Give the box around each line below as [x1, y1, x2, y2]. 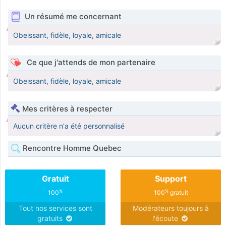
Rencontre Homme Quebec [21, 143, 122, 153]
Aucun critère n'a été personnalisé [13, 122, 125, 131]
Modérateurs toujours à [133, 204, 209, 213]
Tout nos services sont [18, 204, 92, 213]
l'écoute [152, 214, 180, 223]
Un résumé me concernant [24, 12, 122, 22]
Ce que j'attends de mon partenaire [24, 58, 155, 68]
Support [155, 174, 187, 184]
